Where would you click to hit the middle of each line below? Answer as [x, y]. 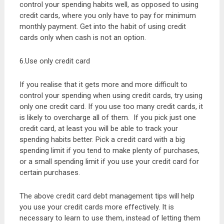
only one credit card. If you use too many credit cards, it [111, 106]
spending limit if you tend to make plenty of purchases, [109, 150]
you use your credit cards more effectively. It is [96, 207]
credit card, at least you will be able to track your [98, 128]
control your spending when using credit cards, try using [111, 95]
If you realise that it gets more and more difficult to [103, 84]
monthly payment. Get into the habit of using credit [102, 26]
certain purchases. [49, 172]
